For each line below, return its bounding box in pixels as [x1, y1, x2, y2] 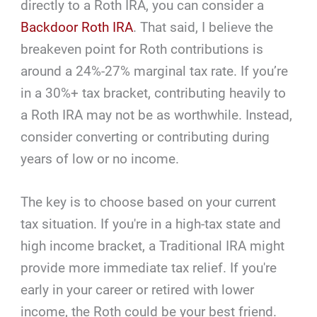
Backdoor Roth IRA [21, 19, 134, 36]
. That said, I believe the [133, 19, 274, 36]
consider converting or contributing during [21, 129, 270, 146]
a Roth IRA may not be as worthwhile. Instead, [21, 107, 293, 124]
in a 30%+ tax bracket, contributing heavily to [21, 85, 287, 102]
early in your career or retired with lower [21, 282, 255, 299]
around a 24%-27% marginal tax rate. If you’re [21, 63, 289, 80]
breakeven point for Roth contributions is [21, 41, 264, 58]
